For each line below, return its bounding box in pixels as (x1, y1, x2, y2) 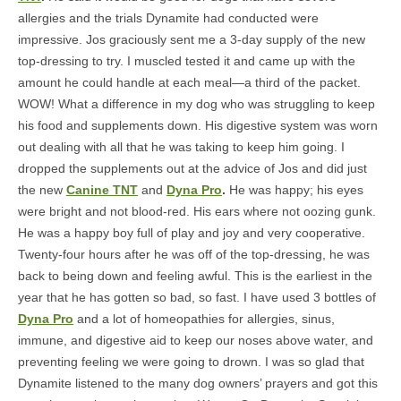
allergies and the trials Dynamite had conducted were (18, 11, 319, 25)
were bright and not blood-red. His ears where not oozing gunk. (18, 204, 376, 218)
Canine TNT (66, 183, 138, 197)
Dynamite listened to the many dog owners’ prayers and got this (18, 376, 378, 390)
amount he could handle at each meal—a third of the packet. (18, 75, 361, 90)
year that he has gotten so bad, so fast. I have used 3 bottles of (18, 290, 376, 304)
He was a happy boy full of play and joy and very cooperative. (18, 226, 365, 240)
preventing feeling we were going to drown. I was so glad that (18, 354, 364, 369)
